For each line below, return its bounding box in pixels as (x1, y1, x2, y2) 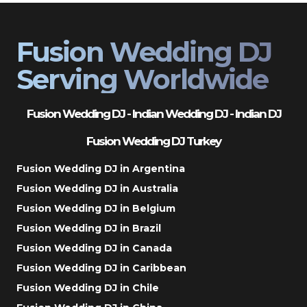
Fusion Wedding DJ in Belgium (16, 201, 175, 214)
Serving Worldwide (16, 62, 268, 96)
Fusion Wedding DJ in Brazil (16, 221, 161, 234)
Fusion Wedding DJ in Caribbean (16, 261, 186, 274)
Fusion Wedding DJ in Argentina (16, 162, 185, 175)
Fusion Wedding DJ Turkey (86, 134, 221, 148)
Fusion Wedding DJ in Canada (16, 241, 172, 254)
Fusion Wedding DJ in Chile (16, 281, 159, 294)
